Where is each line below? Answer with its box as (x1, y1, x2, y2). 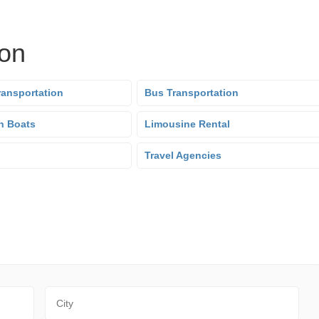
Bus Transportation (145, 87, 239, 98)
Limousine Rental (145, 118, 230, 130)
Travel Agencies (145, 150, 221, 161)
